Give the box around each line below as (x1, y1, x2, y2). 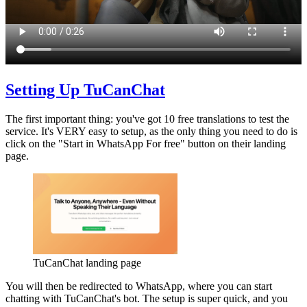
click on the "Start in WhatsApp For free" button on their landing (5, 137, 286, 149)
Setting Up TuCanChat (5, 80, 165, 99)
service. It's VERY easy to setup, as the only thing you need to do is (5, 125, 297, 137)
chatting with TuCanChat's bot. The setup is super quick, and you (5, 293, 288, 305)
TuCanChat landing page (33, 257, 141, 269)
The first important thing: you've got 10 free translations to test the (5, 112, 289, 125)
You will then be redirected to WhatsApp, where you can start (5, 280, 272, 293)
